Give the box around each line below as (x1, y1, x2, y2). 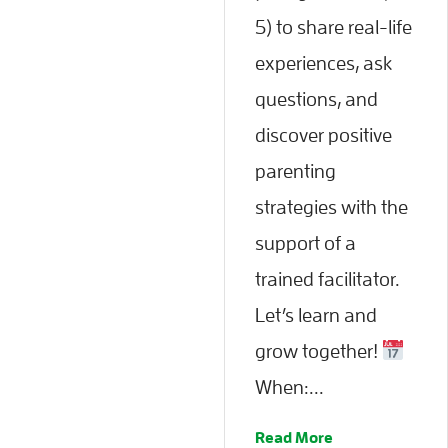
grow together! (255, 340, 382, 361)
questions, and (255, 88, 378, 109)
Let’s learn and (255, 304, 377, 325)
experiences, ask (255, 52, 392, 73)
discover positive (255, 124, 392, 145)
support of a (255, 232, 356, 253)
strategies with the (255, 196, 408, 217)
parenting (255, 160, 336, 181)
